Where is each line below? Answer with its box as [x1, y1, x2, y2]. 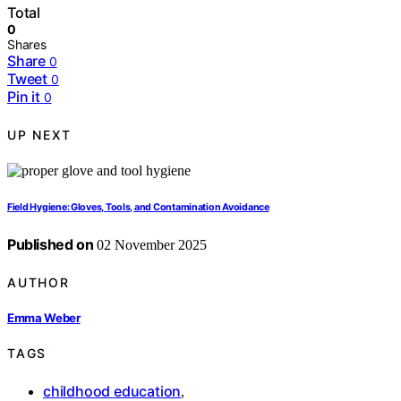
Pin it [7, 88, 40, 107]
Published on [7, 235, 94, 254]
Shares [7, 37, 47, 53]
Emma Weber [7, 310, 81, 325]
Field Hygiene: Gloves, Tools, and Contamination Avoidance [7, 201, 269, 214]
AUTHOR [7, 274, 70, 290]
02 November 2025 [93, 237, 208, 253]
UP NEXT [7, 126, 72, 142]
